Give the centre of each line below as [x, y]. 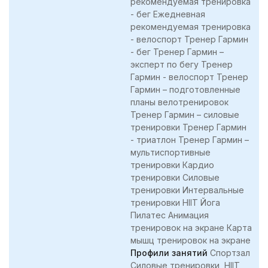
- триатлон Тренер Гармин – [190, 139]
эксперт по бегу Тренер [182, 64]
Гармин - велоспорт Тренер [189, 77]
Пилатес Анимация [170, 215]
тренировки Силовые [175, 177]
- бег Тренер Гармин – [177, 51]
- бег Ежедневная [168, 14]
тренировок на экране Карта [191, 227]
